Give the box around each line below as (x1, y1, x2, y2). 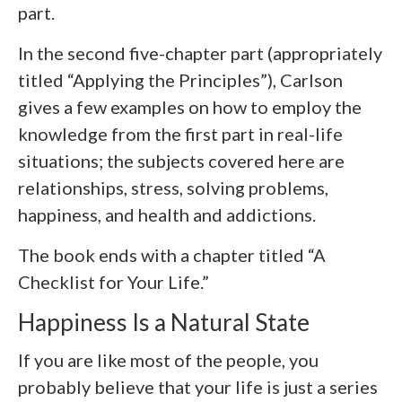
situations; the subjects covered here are (18, 150, 345, 171)
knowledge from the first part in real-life (18, 123, 343, 144)
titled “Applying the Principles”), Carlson (18, 69, 343, 91)
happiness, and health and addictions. (18, 204, 316, 225)
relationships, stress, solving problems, (18, 177, 328, 198)
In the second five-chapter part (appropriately (18, 42, 382, 64)
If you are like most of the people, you (18, 349, 319, 371)
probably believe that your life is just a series (18, 376, 378, 398)
